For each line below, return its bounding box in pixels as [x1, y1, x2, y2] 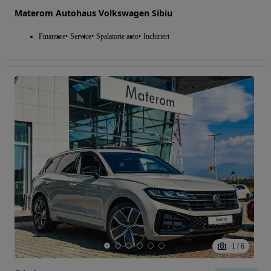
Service [70, 31, 91, 41]
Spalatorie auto [96, 31, 139, 41]
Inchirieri [143, 31, 169, 41]
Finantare [39, 31, 65, 41]
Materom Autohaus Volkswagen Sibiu [15, 7, 172, 19]
